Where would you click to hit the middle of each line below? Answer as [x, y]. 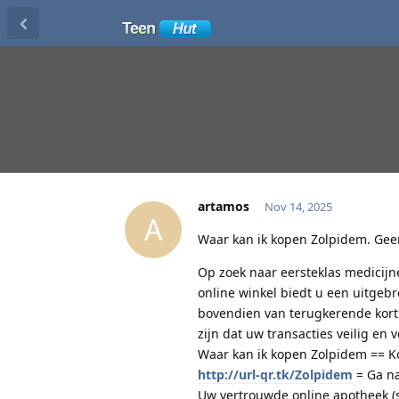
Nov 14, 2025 [298, 206]
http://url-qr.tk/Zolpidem [275, 374]
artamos [224, 206]
